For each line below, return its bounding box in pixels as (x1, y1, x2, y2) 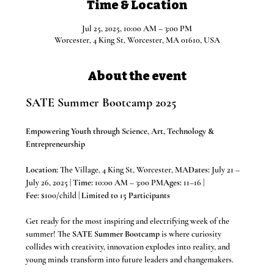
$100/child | (39, 190, 82, 201)
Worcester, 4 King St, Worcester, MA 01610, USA (54, 35, 220, 46)
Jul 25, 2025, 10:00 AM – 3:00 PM (82, 23, 192, 34)
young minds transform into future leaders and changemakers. (26, 254, 234, 265)
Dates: (188, 165, 210, 176)
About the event (87, 68, 187, 84)
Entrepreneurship (26, 139, 86, 150)
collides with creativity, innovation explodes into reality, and (26, 242, 232, 253)
